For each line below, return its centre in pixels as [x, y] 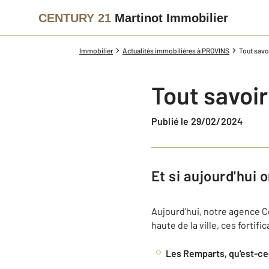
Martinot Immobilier [171, 18]
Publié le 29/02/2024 [200, 121]
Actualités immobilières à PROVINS [176, 50]
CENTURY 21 [75, 18]
